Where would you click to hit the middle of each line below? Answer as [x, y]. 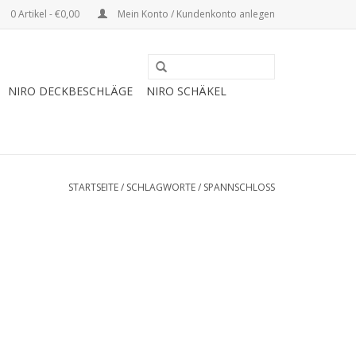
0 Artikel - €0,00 [45, 14]
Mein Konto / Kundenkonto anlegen [195, 14]
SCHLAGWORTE [161, 187]
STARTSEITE [93, 187]
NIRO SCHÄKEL [186, 91]
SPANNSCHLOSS [239, 187]
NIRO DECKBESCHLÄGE [70, 91]
